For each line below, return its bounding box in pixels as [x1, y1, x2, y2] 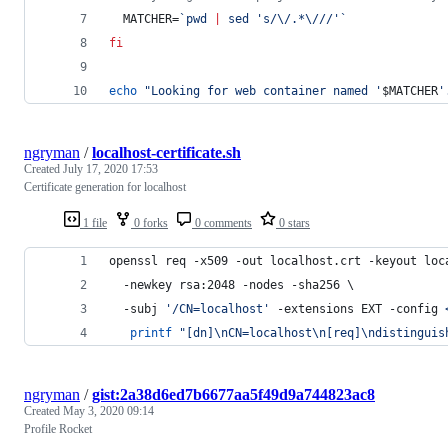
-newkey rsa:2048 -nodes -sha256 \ [109, 277, 354, 292]
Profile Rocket [24, 421, 92, 436]
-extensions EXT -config [270, 301, 445, 316]
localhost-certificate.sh [92, 143, 241, 161]
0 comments [192, 215, 252, 230]
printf [130, 325, 172, 340]
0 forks [131, 215, 168, 230]
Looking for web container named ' [151, 83, 382, 98]
